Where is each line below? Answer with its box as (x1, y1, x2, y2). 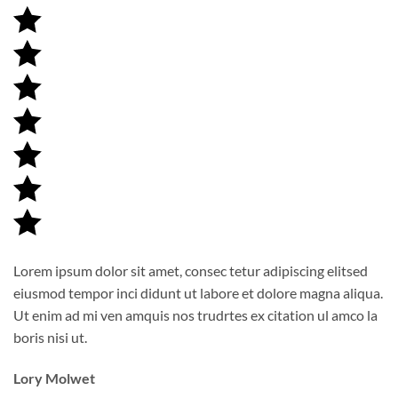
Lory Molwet (13, 369, 95, 386)
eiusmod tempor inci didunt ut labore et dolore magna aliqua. (13, 283, 383, 301)
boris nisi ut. (13, 328, 87, 346)
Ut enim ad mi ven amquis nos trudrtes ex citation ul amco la (13, 306, 378, 323)
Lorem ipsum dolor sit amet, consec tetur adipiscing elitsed (13, 261, 368, 279)
